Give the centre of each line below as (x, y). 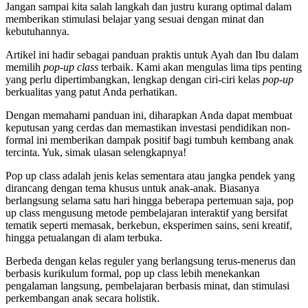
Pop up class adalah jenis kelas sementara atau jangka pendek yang (150, 176)
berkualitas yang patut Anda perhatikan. (93, 92)
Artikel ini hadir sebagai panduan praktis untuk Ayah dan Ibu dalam (152, 55)
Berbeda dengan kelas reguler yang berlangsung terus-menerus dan (151, 261)
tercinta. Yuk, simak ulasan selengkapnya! (96, 153)
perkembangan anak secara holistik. (82, 298)
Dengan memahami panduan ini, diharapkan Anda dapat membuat (149, 115)
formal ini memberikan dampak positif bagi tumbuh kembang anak (150, 140)
